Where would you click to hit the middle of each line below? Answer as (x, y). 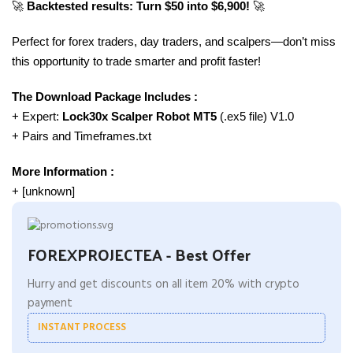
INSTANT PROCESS (82, 327)
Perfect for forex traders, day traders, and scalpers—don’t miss (174, 41)
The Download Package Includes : (105, 96)
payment (50, 303)
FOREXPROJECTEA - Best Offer (139, 254)
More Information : (63, 171)
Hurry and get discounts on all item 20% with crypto (163, 284)
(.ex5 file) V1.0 (257, 116)
